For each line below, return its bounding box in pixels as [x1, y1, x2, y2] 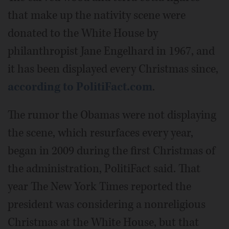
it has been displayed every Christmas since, [8, 61, 218, 77]
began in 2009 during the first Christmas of [8, 143, 215, 158]
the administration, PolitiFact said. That [8, 161, 200, 176]
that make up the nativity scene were [8, 7, 186, 23]
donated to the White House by [8, 25, 158, 41]
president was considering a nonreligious [8, 196, 205, 212]
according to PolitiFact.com [8, 79, 152, 95]
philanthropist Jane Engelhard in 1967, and [8, 43, 215, 59]
